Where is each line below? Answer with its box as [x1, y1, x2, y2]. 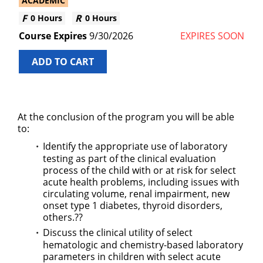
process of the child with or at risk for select [43, 164, 236, 177]
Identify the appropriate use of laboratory [43, 140, 227, 153]
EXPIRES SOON [180, 29, 244, 42]
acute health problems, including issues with [43, 176, 240, 188]
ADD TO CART [32, 55, 94, 68]
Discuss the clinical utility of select [43, 226, 193, 239]
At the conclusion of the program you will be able [18, 110, 234, 123]
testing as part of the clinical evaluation [43, 152, 216, 165]
